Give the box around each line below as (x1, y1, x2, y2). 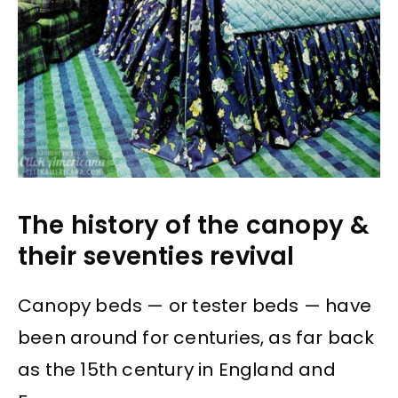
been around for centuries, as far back (18, 325, 375, 351)
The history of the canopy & (18, 207, 370, 243)
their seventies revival (18, 238, 295, 274)
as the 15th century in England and (18, 357, 336, 383)
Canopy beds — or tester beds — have (18, 293, 372, 319)
